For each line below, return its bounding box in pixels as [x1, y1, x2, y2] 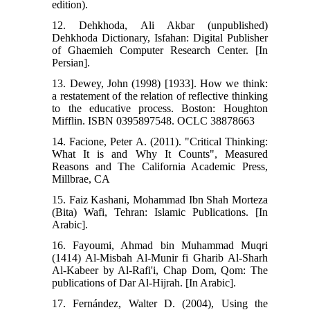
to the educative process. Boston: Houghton [52, 102, 268, 114]
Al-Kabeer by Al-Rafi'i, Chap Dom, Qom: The [52, 264, 268, 276]
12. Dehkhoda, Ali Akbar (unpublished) [52, 19, 268, 31]
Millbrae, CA [52, 172, 111, 185]
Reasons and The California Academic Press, [52, 160, 268, 172]
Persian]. [52, 56, 91, 69]
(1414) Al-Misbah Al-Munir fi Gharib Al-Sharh [52, 251, 268, 264]
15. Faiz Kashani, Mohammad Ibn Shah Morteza [52, 193, 268, 206]
